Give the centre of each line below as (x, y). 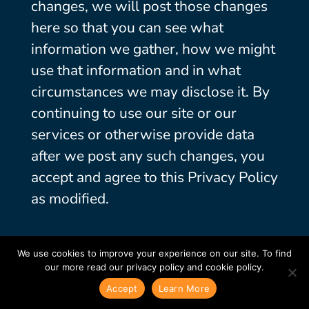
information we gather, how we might (153, 49)
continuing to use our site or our (133, 113)
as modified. (71, 199)
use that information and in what (136, 70)
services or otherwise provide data (142, 134)
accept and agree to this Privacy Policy (154, 177)
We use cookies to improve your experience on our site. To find (154, 253)
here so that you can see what (127, 28)
